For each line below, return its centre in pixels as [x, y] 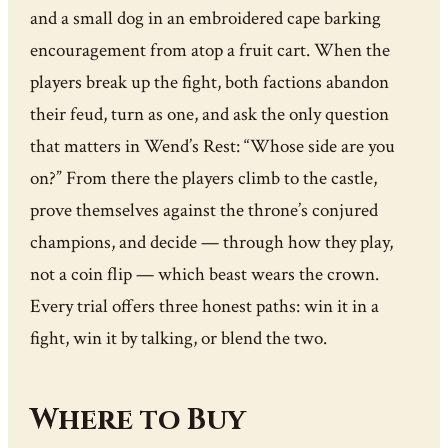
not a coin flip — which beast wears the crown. [205, 275]
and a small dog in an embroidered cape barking [206, 19]
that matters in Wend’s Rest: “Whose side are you [213, 147]
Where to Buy [138, 421]
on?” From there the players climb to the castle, [204, 179]
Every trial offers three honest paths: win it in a [205, 307]
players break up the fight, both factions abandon [210, 83]
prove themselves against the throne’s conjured [204, 211]
